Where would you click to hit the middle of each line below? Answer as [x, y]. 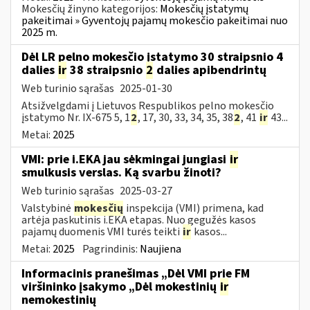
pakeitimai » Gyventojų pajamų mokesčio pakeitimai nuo [155, 20]
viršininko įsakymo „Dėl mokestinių [120, 286]
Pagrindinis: [111, 249]
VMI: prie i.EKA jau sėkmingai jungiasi [125, 159]
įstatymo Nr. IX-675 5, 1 [76, 117]
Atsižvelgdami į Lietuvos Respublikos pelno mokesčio [148, 106]
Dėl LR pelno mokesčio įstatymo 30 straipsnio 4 [152, 57]
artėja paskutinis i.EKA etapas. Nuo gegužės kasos [139, 220]
